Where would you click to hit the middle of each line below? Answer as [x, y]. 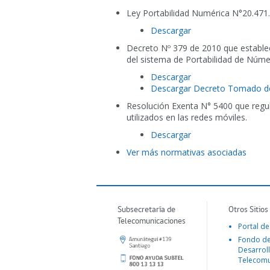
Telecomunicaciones [152, 221]
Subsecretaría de [146, 210]
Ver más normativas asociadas [187, 152]
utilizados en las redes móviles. [187, 117]
